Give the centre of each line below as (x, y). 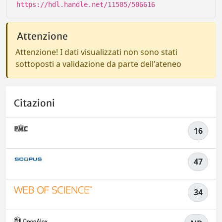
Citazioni (34, 103)
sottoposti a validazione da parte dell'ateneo (98, 64)
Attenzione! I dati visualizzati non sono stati (96, 52)
